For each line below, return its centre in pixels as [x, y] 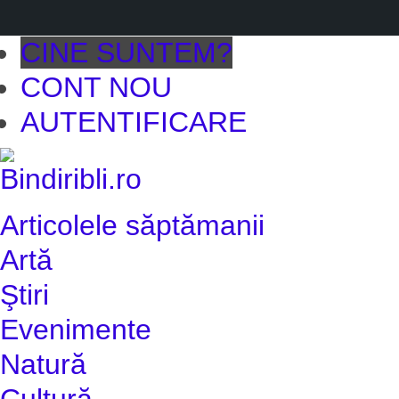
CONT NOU [97, 87]
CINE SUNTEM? [127, 53]
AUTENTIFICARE [134, 122]
